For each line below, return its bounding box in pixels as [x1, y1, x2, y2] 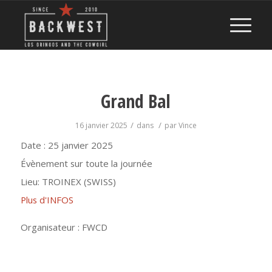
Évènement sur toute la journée [20, 157, 152, 169]
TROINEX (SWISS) [41, 175, 116, 188]
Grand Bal [101, 89, 171, 114]
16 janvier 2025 [75, 120, 127, 131]
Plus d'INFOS [20, 194, 73, 206]
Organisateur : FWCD [20, 221, 107, 233]
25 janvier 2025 [47, 139, 113, 151]
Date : [20, 139, 48, 151]
